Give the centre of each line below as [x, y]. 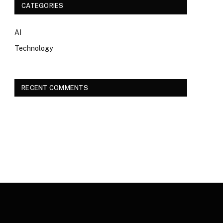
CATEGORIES [43, 6]
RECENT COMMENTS [55, 88]
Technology [34, 48]
